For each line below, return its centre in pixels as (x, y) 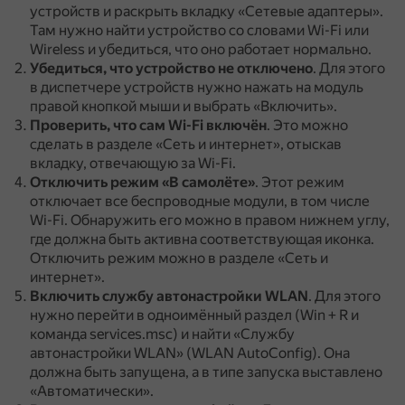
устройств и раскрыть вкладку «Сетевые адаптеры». (207, 11)
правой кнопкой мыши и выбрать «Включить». (184, 106)
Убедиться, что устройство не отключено (171, 68)
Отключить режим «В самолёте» (142, 182)
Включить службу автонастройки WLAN (169, 296)
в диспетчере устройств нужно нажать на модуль (197, 87)
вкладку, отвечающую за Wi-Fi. (133, 163)
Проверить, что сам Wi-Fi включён (148, 125)
